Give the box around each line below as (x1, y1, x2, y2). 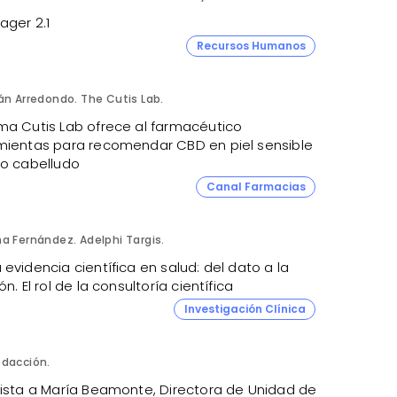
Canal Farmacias (206, 178, 306, 194)
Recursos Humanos (196, 37, 306, 53)
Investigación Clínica (183, 300, 306, 316)
